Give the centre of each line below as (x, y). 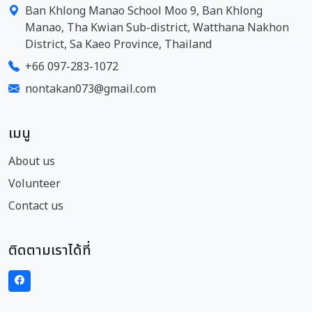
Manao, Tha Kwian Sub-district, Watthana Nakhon (157, 28)
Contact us (36, 206)
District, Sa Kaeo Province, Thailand (118, 44)
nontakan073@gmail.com (91, 89)
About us (32, 161)
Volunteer (34, 184)
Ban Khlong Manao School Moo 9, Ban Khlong (144, 11)
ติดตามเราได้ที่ (50, 250)
